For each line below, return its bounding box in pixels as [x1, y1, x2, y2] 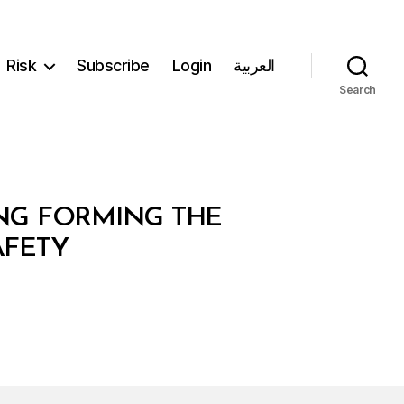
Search [338, 82, 377, 96]
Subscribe [77, 56, 150, 76]
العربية [234, 56, 275, 76]
